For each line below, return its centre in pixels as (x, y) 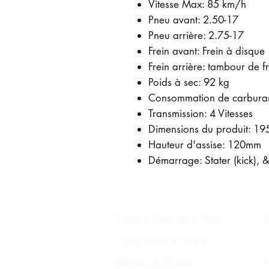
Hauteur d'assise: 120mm (205, 145)
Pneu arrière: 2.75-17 (196, 35)
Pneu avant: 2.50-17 (193, 20)
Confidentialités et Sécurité (162, 241)
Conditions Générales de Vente (168, 219)
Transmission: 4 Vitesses (201, 113)
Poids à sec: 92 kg (189, 82)
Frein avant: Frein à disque (207, 51)
